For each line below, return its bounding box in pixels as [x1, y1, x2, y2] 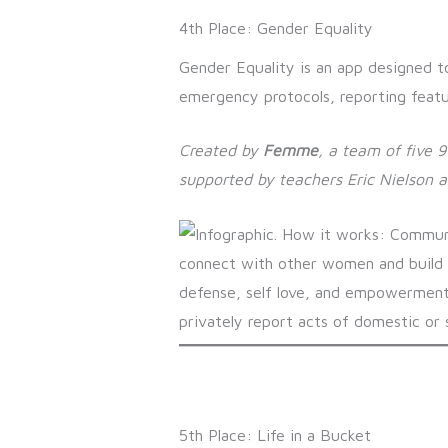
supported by [178, 170, 279, 189]
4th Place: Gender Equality [178, 18, 373, 37]
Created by [178, 141, 263, 160]
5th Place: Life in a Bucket [178, 425, 371, 444]
